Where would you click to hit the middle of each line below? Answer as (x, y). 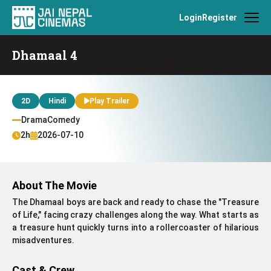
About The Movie (54, 185)
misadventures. (43, 240)
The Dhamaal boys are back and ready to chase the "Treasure (135, 202)
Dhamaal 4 (45, 55)
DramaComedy (51, 120)
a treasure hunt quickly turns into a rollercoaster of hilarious (135, 227)
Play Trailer (109, 101)
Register (220, 17)
